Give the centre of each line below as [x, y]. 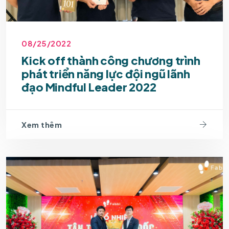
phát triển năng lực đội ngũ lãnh [106, 74]
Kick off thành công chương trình [111, 61]
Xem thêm [42, 124]
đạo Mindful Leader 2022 [89, 87]
